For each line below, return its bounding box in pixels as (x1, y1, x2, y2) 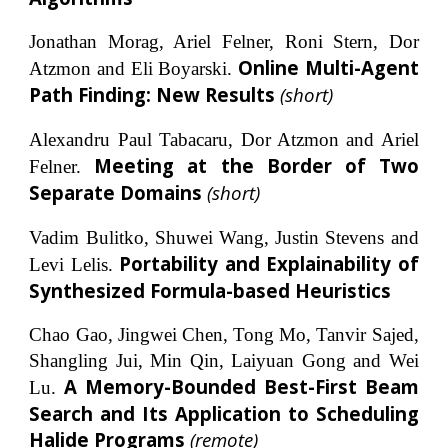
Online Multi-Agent (237, 55, 419, 81)
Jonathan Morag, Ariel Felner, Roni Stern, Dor (29, 31, 419, 53)
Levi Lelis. (29, 253, 120, 275)
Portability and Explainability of (119, 250, 419, 276)
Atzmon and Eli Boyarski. (29, 58, 238, 80)
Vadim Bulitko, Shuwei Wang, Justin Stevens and (29, 226, 419, 248)
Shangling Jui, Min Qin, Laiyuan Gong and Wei (29, 350, 419, 372)
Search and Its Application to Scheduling (29, 401, 419, 427)
